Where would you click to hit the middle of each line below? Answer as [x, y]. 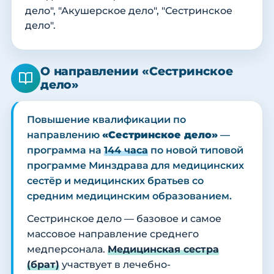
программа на [65, 150]
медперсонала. [67, 250]
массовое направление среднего [113, 234]
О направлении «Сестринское [137, 72]
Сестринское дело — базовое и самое [124, 219]
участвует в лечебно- [115, 265]
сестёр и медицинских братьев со [115, 181]
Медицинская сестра [163, 250]
